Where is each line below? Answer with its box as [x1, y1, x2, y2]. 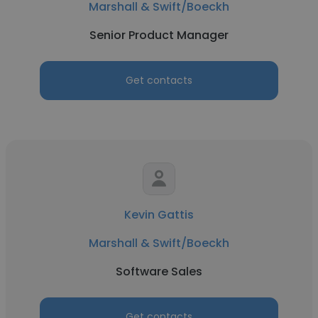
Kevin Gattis [124, 207, 194, 223]
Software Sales [116, 263, 202, 280]
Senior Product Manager [89, 27, 229, 43]
